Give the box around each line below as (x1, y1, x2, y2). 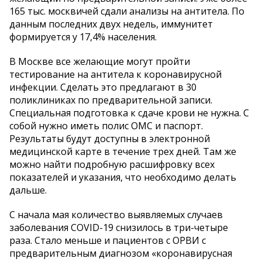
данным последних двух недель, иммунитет (9, 18, 213, 31)
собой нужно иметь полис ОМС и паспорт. (9, 119, 203, 133)
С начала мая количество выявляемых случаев (9, 208, 223, 222)
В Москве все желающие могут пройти (9, 55, 190, 68)
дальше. (9, 184, 47, 197)
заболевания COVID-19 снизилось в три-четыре (9, 221, 228, 235)
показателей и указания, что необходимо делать (9, 171, 236, 184)
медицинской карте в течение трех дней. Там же (9, 145, 236, 158)
